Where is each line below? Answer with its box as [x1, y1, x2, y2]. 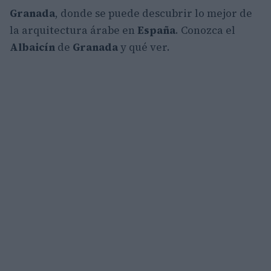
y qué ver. [118, 40, 170, 55]
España [137, 23, 175, 38]
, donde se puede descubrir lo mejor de [55, 6, 252, 21]
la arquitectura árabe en [10, 23, 137, 38]
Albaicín [10, 40, 55, 55]
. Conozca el [175, 23, 235, 38]
